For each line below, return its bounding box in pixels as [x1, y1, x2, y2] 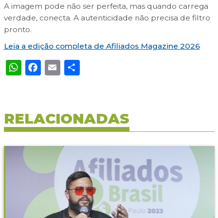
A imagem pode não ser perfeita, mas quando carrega [3, 1, 208, 11]
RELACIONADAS [3, 110, 129, 127]
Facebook [40, 58, 118, 77]
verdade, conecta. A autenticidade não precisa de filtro [3, 13, 210, 23]
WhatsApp [21, 58, 107, 77]
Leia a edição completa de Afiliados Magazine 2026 [3, 41, 200, 51]
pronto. [3, 25, 32, 35]
